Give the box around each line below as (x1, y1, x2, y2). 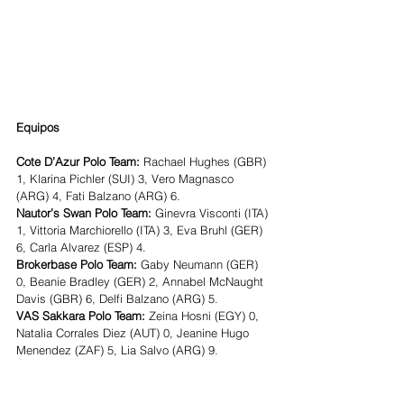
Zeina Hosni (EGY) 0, (145, 308, 262, 323)
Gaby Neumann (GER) (137, 256, 262, 271)
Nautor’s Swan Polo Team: (16, 205, 155, 220)
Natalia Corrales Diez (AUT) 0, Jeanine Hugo (16, 325, 252, 340)
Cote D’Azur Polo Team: (16, 153, 143, 169)
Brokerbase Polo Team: (16, 256, 137, 271)
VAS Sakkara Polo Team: (16, 308, 145, 323)
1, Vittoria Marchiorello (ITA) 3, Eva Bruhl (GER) (16, 222, 266, 237)
